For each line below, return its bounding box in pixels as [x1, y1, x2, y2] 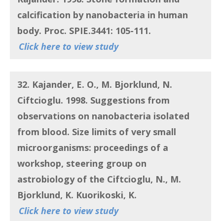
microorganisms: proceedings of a [17, 142, 168, 154]
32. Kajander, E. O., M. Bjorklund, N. [17, 78, 172, 91]
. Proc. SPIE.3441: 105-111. [39, 25, 153, 37]
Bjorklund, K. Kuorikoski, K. [17, 189, 139, 201]
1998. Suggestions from [63, 94, 170, 107]
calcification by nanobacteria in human [17, 9, 188, 21]
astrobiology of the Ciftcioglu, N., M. [17, 173, 181, 185]
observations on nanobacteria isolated [17, 110, 189, 122]
